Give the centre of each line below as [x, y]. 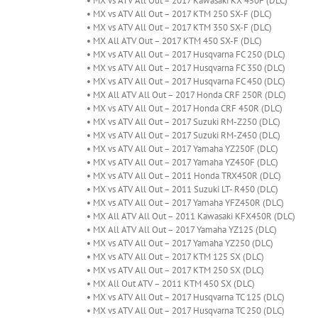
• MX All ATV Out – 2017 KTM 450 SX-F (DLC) [175, 41]
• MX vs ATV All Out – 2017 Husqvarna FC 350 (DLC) [187, 68]
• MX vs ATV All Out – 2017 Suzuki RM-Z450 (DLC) [183, 136]
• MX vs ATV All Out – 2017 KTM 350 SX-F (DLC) [180, 28]
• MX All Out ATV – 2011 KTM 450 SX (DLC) [172, 284]
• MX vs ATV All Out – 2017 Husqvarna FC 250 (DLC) [187, 55]
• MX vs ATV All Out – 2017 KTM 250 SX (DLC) [176, 270]
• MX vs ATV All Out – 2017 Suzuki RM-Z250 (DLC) [185, 122]
